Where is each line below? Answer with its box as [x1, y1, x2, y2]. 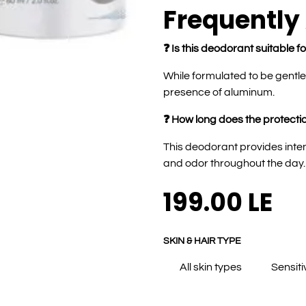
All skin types [180, 261, 242, 273]
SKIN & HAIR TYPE [163, 235, 241, 246]
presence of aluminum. [163, 86, 275, 98]
